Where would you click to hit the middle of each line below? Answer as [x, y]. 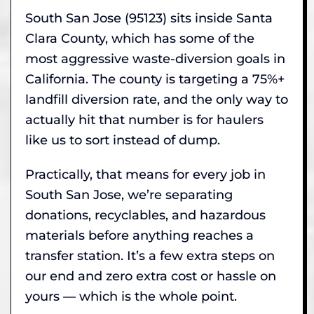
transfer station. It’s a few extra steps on [150, 255]
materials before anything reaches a [139, 235]
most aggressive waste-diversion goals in [155, 59]
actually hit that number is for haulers [144, 120]
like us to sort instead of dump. [123, 140]
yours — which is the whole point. [131, 296]
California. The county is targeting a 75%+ [155, 79]
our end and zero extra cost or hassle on [151, 276]
